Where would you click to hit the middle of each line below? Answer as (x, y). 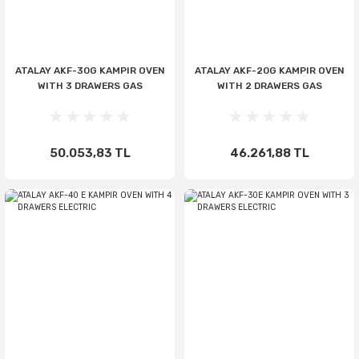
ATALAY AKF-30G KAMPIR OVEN (90, 71)
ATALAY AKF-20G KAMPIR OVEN (269, 71)
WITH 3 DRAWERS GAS (90, 86)
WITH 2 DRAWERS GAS (269, 86)
